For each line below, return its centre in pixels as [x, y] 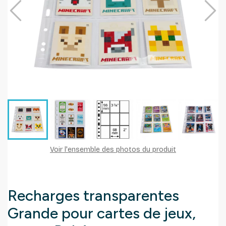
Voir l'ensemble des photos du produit [113, 149]
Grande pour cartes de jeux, [102, 213]
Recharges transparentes [93, 195]
